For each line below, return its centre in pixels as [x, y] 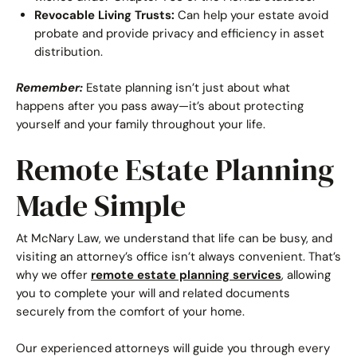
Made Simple [101, 205]
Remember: [49, 88]
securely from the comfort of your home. [130, 312]
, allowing [306, 275]
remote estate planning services [186, 275]
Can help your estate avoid [251, 15]
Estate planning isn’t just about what [188, 88]
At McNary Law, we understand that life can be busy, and [174, 238]
